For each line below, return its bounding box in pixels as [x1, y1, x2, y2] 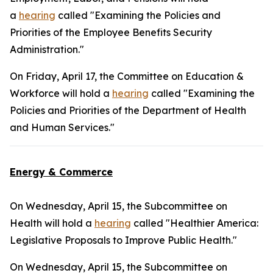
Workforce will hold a [10, 87, 112, 99]
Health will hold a [10, 217, 94, 229]
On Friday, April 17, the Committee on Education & [10, 70, 244, 82]
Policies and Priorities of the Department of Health [10, 104, 246, 116]
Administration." [10, 43, 84, 55]
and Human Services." [10, 121, 115, 133]
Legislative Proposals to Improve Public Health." [10, 234, 237, 246]
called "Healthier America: [131, 217, 258, 229]
